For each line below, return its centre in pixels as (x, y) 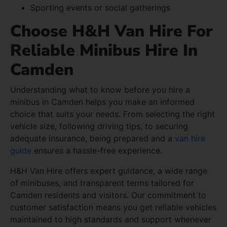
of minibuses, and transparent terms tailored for (102, 183)
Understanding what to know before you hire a (100, 89)
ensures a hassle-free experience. (97, 150)
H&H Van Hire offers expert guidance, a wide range (109, 171)
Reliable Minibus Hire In (104, 50)
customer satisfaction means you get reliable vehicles (113, 207)
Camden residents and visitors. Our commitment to (108, 195)
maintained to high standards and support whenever (111, 219)
